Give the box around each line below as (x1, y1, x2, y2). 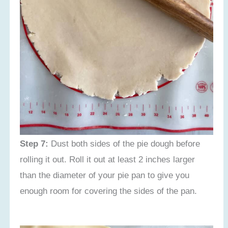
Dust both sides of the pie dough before (48, 138, 201, 149)
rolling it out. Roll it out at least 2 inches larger (20, 154, 195, 164)
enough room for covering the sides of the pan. (20, 185, 197, 196)
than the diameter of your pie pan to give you (20, 169, 190, 180)
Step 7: (20, 138, 49, 149)
